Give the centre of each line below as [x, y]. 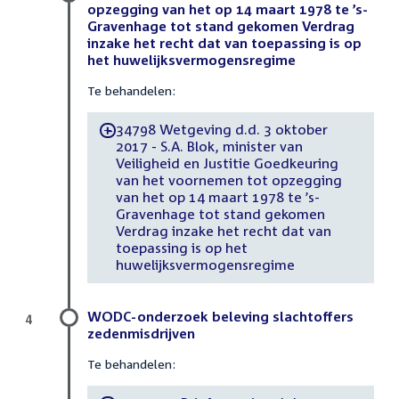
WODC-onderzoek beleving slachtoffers [220, 316]
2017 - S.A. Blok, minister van [209, 147]
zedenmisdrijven [141, 333]
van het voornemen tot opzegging [228, 180]
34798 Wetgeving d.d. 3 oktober [221, 130]
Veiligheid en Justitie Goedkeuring [227, 163]
